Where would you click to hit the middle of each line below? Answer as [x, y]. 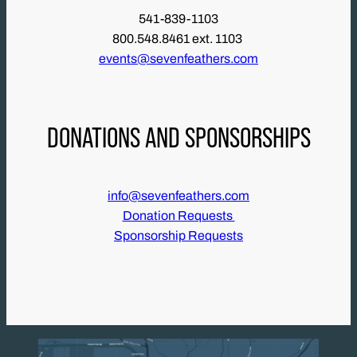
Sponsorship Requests [178, 236]
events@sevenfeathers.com [178, 59]
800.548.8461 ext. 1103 [178, 39]
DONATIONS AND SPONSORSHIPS [178, 137]
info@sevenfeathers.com [178, 196]
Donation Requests [178, 216]
